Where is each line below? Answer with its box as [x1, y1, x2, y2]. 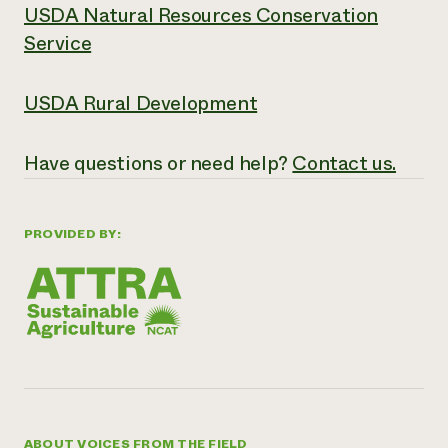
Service [24, 29, 92, 58]
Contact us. [292, 149, 397, 178]
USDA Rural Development [24, 89, 258, 118]
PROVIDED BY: [24, 225, 121, 243]
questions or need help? [69, 149, 293, 178]
